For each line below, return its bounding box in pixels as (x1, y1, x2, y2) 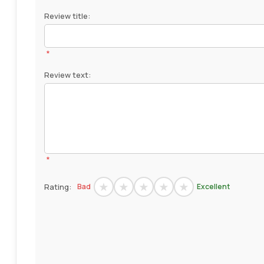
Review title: (44, 10, 90, 21)
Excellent (196, 181, 230, 192)
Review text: (44, 69, 91, 80)
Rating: (44, 181, 71, 192)
